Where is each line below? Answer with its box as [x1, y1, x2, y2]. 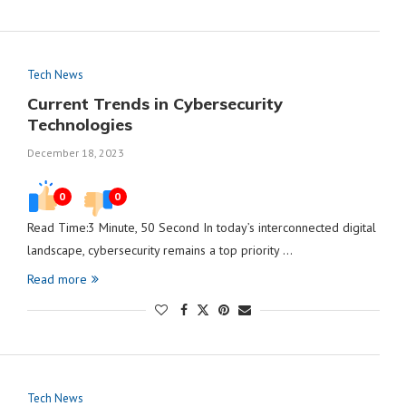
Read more [26, 271, 87, 287]
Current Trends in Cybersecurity [26, 93, 283, 114]
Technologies [26, 114, 132, 135]
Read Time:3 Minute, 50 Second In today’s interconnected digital [26, 219, 376, 236]
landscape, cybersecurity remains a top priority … [26, 242, 293, 258]
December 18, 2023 [26, 146, 124, 159]
